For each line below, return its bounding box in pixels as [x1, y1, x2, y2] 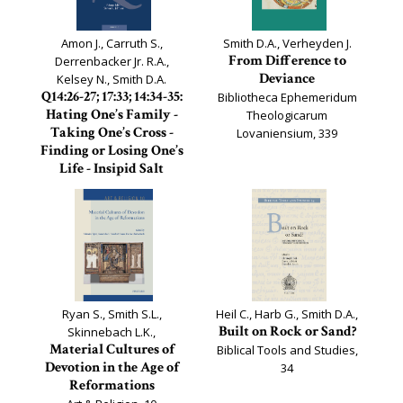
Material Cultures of [49, 340, 175, 359]
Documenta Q [74, 179, 149, 195]
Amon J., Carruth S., [60, 35, 163, 51]
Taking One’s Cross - [49, 123, 174, 142]
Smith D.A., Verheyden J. [222, 35, 352, 51]
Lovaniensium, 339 [237, 125, 337, 141]
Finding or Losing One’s [40, 141, 184, 160]
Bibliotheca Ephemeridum [217, 89, 357, 105]
